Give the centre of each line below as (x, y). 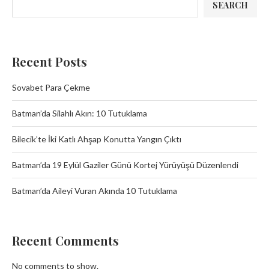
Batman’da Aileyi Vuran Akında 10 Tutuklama (95, 191)
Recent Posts (50, 62)
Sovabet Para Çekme (51, 88)
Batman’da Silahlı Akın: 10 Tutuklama (80, 113)
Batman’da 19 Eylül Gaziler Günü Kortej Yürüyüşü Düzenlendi (125, 165)
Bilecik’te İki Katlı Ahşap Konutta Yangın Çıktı (97, 139)
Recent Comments (65, 241)
